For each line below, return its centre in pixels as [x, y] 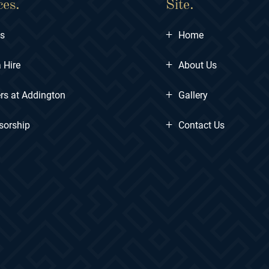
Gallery [193, 95]
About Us [198, 65]
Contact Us [201, 125]
